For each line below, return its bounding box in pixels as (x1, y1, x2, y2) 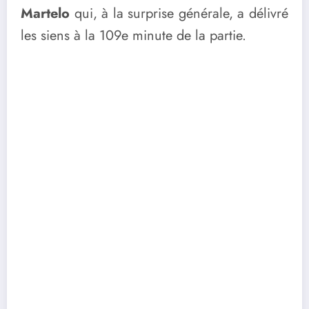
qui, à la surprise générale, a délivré (70, 3, 288, 24)
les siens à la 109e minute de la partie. (21, 26, 246, 46)
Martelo (21, 3, 70, 24)
